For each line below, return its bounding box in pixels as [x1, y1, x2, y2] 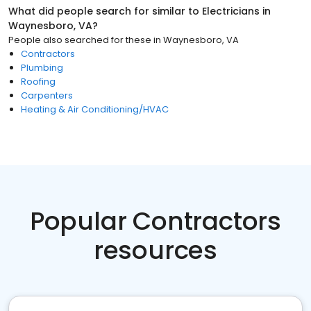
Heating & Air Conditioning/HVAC [21, 103, 169, 116]
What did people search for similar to [8, 4, 202, 18]
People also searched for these [8, 33, 151, 47]
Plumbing [21, 61, 63, 74]
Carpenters [21, 89, 73, 102]
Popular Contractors [29, 203, 282, 239]
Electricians [202, 4, 260, 18]
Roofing [21, 75, 56, 88]
